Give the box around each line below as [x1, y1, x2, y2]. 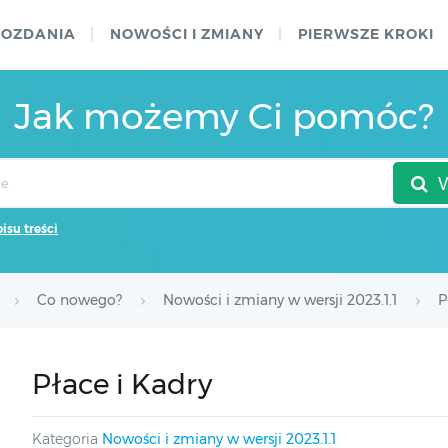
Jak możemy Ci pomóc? [14, 94, 434, 138]
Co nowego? [37, 291, 122, 309]
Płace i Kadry [31, 367, 212, 401]
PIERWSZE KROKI [298, 25, 434, 43]
